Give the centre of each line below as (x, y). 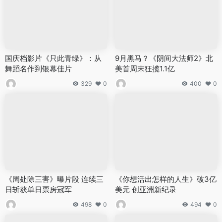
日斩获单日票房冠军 (38, 190)
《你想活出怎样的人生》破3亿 (166, 179)
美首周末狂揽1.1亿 (145, 68)
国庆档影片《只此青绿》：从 (53, 58)
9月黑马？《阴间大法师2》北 (164, 58)
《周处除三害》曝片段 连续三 (54, 179)
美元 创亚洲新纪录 (146, 190)
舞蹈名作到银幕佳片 (38, 68)
